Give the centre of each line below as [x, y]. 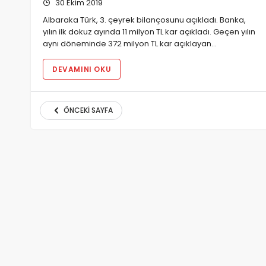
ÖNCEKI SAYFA [88, 110]
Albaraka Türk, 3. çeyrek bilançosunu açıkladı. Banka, [144, 20]
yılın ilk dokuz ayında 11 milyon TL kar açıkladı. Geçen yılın [149, 31]
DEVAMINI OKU [82, 69]
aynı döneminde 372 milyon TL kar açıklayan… [130, 43]
